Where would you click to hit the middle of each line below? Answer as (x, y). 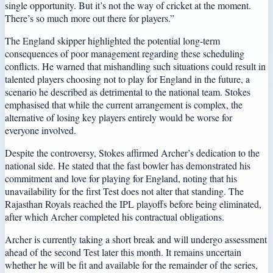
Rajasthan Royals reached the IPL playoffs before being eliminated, (133, 204)
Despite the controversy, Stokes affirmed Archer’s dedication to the (132, 152)
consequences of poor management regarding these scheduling (125, 53)
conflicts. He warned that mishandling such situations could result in (135, 66)
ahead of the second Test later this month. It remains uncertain (123, 252)
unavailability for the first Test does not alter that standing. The (124, 191)
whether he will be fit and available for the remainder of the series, (131, 264)
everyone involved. (41, 130)
